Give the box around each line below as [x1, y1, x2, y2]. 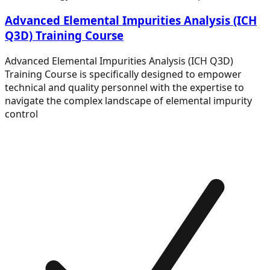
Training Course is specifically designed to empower [5, 67, 242, 81]
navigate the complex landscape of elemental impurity [5, 93, 252, 107]
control [5, 107, 38, 121]
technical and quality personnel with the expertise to [5, 80, 244, 94]
